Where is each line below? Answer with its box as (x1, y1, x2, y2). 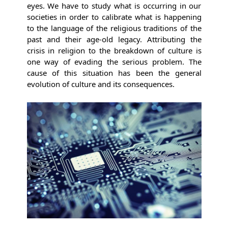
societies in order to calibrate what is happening (26, 11, 202, 22)
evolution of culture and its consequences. (26, 78, 175, 89)
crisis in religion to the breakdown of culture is (26, 45, 202, 55)
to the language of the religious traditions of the (26, 22, 202, 33)
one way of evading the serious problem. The (26, 56, 202, 67)
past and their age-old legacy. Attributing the (26, 34, 202, 44)
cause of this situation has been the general (26, 67, 202, 78)
